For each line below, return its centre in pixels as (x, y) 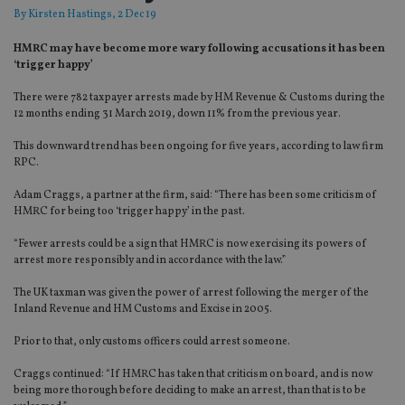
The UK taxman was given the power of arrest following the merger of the (191, 293)
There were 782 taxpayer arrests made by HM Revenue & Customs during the (199, 98)
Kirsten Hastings (70, 15)
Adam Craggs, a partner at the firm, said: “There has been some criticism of (195, 196)
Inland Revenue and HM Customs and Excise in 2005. (143, 310)
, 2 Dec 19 (134, 15)
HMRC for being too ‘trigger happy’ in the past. (129, 212)
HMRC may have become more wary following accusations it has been (199, 49)
